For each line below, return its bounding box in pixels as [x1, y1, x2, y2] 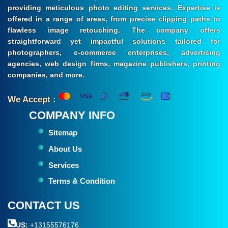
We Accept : [8, 95, 56, 105]
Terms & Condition [48, 177, 115, 186]
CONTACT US [8, 199, 80, 212]
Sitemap [48, 128, 77, 137]
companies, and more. [8, 71, 84, 79]
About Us [48, 144, 82, 153]
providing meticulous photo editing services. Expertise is [8, 4, 220, 12]
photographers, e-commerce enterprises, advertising [8, 48, 220, 57]
